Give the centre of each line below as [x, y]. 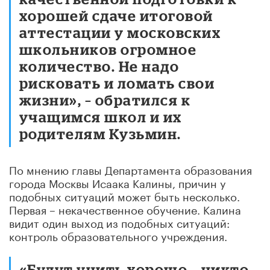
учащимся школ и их [101, 116]
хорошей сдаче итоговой [116, 15]
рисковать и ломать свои [117, 83]
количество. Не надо [99, 66]
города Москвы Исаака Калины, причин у [118, 182]
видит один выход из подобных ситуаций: [119, 221]
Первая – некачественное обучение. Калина [125, 208]
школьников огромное [108, 49]
